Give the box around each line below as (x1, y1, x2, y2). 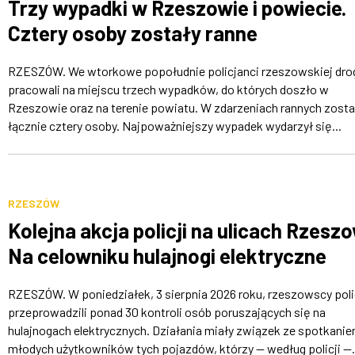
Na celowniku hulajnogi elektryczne (7, 243, 326, 269)
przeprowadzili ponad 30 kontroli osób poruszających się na (7, 304, 326, 320)
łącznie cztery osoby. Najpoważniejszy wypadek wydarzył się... (7, 118, 342, 134)
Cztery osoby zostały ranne (7, 21, 258, 46)
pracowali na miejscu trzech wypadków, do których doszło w (7, 82, 329, 97)
